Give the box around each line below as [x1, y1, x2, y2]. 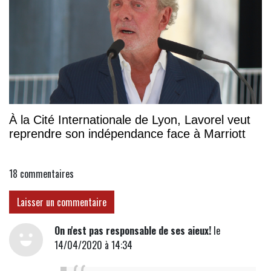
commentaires [20, 166, 74, 181]
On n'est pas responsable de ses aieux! [54, 223, 211, 238]
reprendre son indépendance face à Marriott [9, 126, 246, 140]
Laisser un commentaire [17, 194, 106, 209]
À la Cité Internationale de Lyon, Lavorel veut [9, 113, 250, 126]
